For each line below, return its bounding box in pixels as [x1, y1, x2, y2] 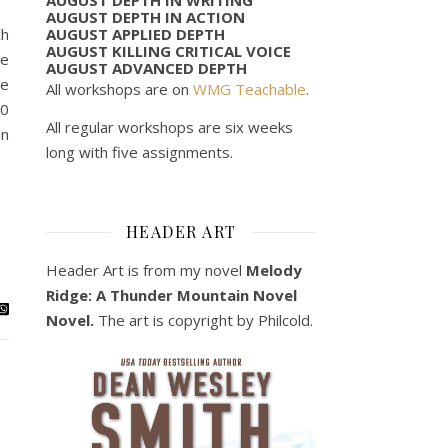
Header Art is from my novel [46, 259, 246, 280]
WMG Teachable [193, 78, 306, 99]
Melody [246, 259, 302, 280]
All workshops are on [46, 78, 193, 99]
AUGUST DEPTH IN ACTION [46, 6, 245, 27]
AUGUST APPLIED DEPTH [46, 23, 225, 44]
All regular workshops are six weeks [46, 116, 293, 137]
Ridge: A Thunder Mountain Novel [46, 284, 297, 305]
